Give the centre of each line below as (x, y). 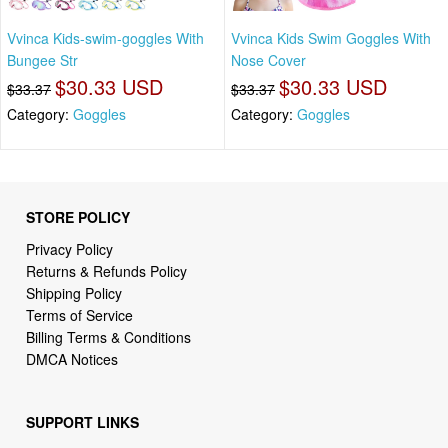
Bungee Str (42, 60)
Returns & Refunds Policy (107, 270)
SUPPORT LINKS (83, 422)
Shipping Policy (76, 292)
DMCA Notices (72, 358)
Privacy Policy (70, 248)
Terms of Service (80, 314)
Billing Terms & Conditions (109, 336)
